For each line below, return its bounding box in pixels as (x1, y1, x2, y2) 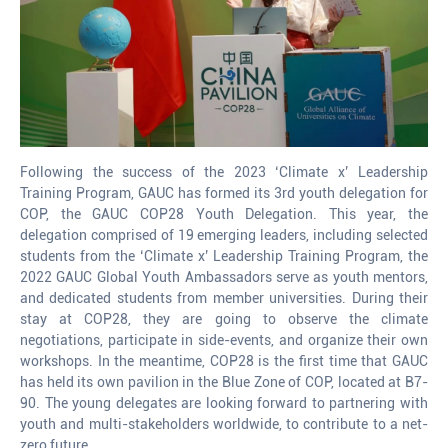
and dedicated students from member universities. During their (20, 289, 428, 306)
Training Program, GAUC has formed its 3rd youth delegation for (20, 184, 428, 201)
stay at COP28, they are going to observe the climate (20, 310, 428, 327)
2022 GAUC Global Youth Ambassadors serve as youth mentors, (20, 268, 428, 285)
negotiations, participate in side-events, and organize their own (20, 331, 428, 348)
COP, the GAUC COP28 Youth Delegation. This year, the (20, 205, 428, 222)
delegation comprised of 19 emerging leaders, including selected (20, 226, 428, 243)
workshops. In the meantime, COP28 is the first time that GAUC (20, 352, 428, 369)
